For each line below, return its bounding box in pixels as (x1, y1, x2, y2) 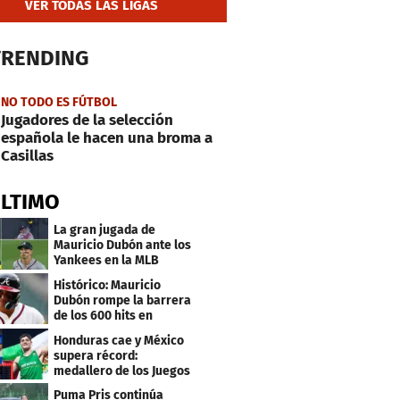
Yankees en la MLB (54, 252, 160, 268)
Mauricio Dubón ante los (54, 237, 192, 253)
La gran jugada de (54, 221, 156, 237)
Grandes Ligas (54, 322, 136, 338)
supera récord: (54, 347, 138, 363)
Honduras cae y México (54, 332, 185, 348)
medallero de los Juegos (54, 362, 191, 379)
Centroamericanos (54, 378, 161, 394)
